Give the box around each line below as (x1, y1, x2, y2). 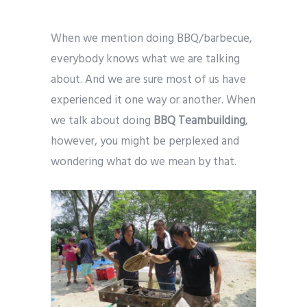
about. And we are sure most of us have (51, 70, 246, 89)
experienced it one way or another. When (51, 90, 256, 110)
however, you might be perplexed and (51, 132, 239, 151)
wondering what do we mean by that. (51, 152, 236, 171)
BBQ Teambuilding (153, 111, 245, 130)
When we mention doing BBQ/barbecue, (51, 29, 252, 48)
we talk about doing (51, 111, 153, 130)
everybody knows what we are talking (51, 49, 240, 69)
